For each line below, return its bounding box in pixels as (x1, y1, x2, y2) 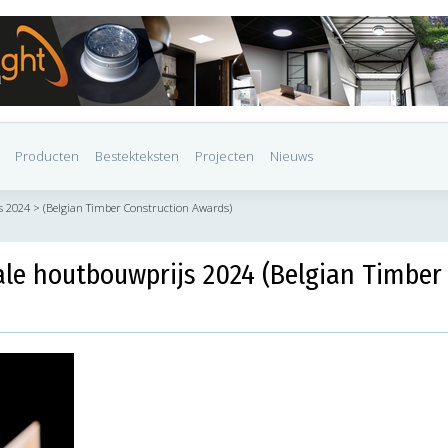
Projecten (195, 147, 254, 166)
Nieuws (270, 147, 313, 166)
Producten (15, 147, 79, 166)
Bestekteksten (95, 147, 179, 166)
